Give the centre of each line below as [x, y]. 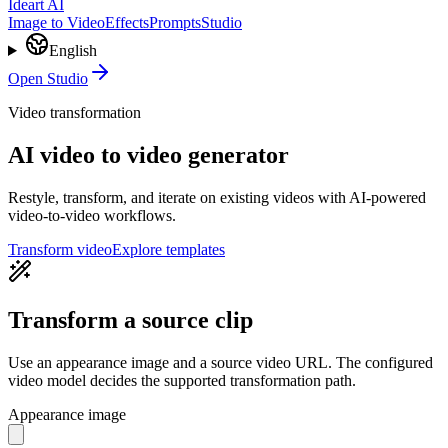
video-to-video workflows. [92, 215]
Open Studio [48, 78]
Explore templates [168, 249]
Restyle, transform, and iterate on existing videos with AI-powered [217, 197]
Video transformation [74, 112]
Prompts [175, 22]
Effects [127, 22]
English [72, 50]
